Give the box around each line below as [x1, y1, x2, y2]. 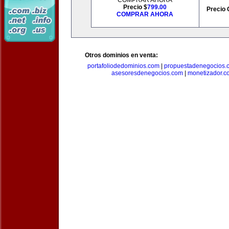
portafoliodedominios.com [87, 62, 159, 70]
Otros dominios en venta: [85, 52, 158, 59]
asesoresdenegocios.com [111, 70, 183, 77]
